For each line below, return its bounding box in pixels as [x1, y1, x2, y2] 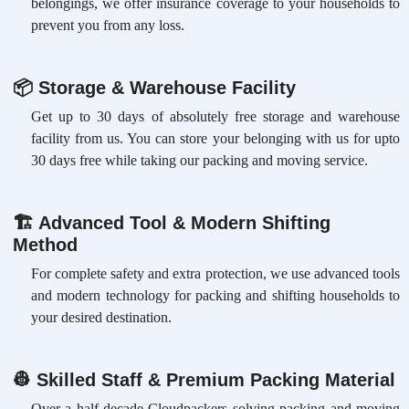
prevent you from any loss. [31, 17, 184, 34]
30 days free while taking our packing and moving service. [31, 152, 368, 169]
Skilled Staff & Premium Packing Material [30, 370, 395, 391]
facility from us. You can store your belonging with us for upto [31, 131, 400, 147]
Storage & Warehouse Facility [32, 78, 296, 99]
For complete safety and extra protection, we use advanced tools [31, 266, 400, 282]
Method [12, 235, 78, 256]
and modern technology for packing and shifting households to [31, 288, 400, 304]
